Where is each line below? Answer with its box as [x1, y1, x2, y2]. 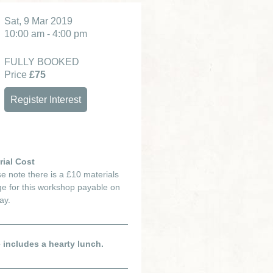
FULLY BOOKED [4, 57, 79, 67]
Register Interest [10, 94, 81, 105]
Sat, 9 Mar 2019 [4, 16, 73, 26]
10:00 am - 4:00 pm [4, 29, 87, 39]
